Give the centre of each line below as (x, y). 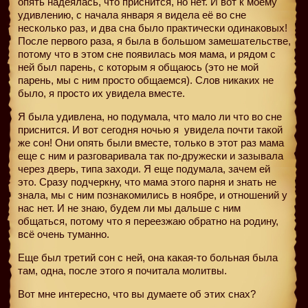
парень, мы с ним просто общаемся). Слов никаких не (146, 80)
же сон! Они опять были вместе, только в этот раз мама (151, 142)
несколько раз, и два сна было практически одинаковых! (153, 27)
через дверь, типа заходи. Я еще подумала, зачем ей (144, 168)
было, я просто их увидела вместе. (101, 93)
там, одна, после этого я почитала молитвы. (122, 270)
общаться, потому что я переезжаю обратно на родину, (148, 221)
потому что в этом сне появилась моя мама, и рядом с (147, 54)
